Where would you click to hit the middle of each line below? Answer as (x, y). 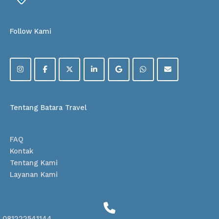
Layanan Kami (34, 175)
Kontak (22, 151)
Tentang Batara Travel (48, 108)
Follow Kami (31, 32)
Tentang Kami (34, 163)
